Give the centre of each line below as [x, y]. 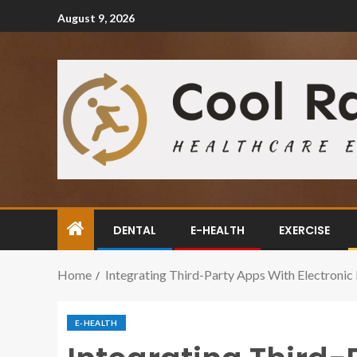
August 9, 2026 [96, 18]
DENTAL [135, 230]
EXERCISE [304, 230]
